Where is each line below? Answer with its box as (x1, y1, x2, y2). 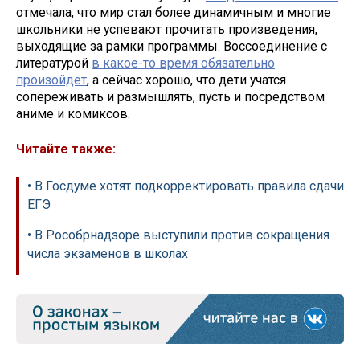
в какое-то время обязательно (92, 55, 275, 71)
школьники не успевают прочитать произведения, (16, 21, 317, 37)
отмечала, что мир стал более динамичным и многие (16, 4, 331, 20)
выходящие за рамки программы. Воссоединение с (16, 38, 327, 54)
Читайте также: (16, 141, 116, 157)
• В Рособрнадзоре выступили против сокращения (27, 227, 329, 243)
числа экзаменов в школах (27, 246, 188, 262)
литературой (16, 55, 92, 71)
